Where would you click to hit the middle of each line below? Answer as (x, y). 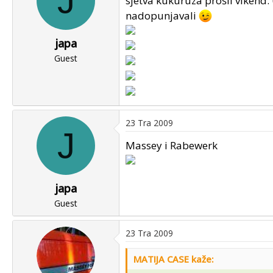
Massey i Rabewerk (172, 145)
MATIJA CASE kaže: (174, 259)
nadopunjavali (162, 16)
